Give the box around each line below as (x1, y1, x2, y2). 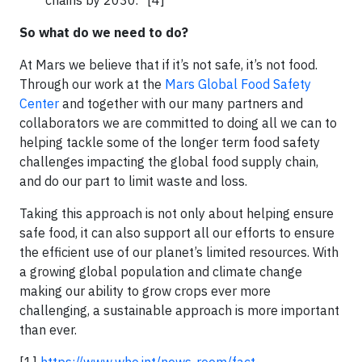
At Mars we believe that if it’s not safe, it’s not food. (19, 56, 318, 73)
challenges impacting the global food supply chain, (19, 153, 318, 170)
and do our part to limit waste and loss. (19, 172, 247, 189)
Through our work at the (19, 75, 165, 92)
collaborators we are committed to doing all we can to (19, 114, 337, 131)
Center (19, 95, 59, 112)
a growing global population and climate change (19, 263, 302, 280)
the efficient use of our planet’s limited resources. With (19, 243, 339, 260)
